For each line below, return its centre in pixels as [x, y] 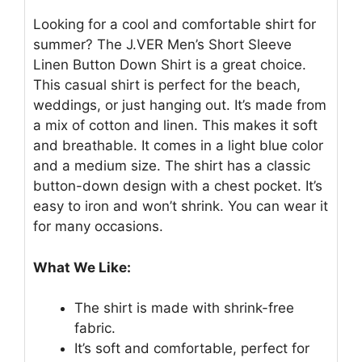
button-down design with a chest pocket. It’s [178, 186]
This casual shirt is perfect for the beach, [167, 85]
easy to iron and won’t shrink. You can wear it [181, 206]
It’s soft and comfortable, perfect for [192, 348]
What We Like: [82, 267]
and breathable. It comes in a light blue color [178, 145]
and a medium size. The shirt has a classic [172, 166]
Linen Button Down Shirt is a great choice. [170, 65]
